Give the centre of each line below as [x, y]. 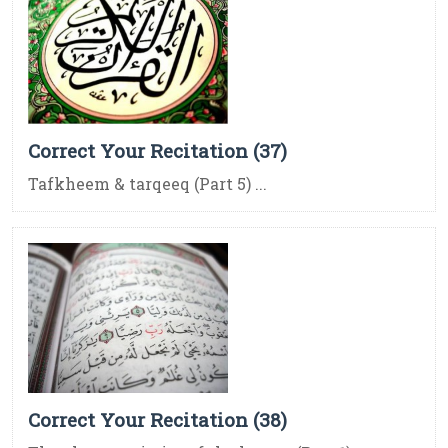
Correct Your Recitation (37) [157, 151]
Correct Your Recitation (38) [157, 420]
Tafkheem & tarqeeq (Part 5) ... [147, 184]
